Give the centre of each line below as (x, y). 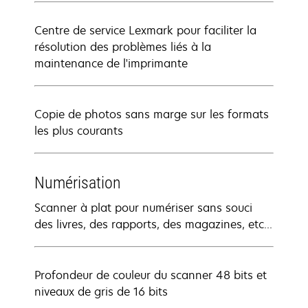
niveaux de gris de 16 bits (101, 291)
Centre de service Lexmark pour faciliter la (145, 30)
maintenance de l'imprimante (111, 63)
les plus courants (79, 131)
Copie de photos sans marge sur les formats (152, 114)
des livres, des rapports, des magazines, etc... (153, 224)
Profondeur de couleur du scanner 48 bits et (151, 275)
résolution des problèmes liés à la (123, 47)
